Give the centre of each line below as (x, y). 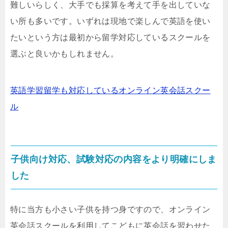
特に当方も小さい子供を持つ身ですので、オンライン (110, 210)
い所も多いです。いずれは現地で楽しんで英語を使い (110, 21)
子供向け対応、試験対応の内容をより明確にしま (114, 160)
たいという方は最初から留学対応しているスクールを (110, 38)
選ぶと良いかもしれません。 (65, 54)
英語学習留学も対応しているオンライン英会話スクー (110, 91)
